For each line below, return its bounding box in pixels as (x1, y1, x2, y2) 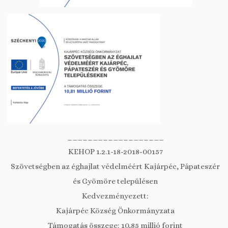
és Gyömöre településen (73, 176, 158, 186)
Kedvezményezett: (82, 191, 149, 201)
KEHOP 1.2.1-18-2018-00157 (68, 147, 163, 156)
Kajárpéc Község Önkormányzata (56, 206, 175, 215)
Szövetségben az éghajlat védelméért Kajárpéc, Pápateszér (11, 161, 220, 171)
